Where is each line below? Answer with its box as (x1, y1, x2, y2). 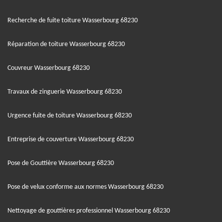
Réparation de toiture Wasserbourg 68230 (7, 40, 125, 48)
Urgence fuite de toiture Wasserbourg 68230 (7, 111, 132, 119)
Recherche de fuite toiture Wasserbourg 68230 (7, 16, 138, 24)
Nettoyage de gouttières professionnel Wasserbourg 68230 (7, 207, 170, 215)
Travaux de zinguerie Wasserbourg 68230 (7, 88, 122, 96)
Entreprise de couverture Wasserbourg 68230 (7, 135, 134, 143)
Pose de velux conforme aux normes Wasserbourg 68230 (7, 183, 164, 191)
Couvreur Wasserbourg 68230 (7, 64, 90, 72)
